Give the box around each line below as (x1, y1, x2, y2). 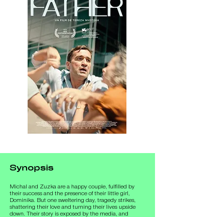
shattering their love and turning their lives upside (10, 204, 136, 210)
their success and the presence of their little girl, (10, 191, 130, 196)
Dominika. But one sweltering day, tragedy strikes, (10, 198, 136, 203)
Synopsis (10, 165, 54, 172)
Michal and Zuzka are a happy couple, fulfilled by (10, 184, 135, 189)
